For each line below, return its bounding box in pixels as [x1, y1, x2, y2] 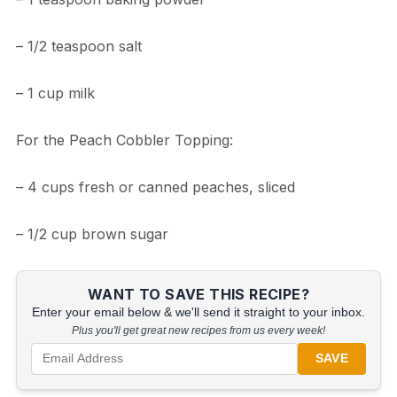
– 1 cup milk [15, 83, 95, 102]
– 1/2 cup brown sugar [15, 224, 168, 243]
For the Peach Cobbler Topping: [15, 130, 233, 149]
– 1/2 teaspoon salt [15, 36, 142, 55]
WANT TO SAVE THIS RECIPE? [88, 284, 309, 303]
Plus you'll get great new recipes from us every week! [72, 323, 325, 337]
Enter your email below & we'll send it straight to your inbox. [32, 305, 365, 319]
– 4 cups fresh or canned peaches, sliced [15, 177, 295, 196]
